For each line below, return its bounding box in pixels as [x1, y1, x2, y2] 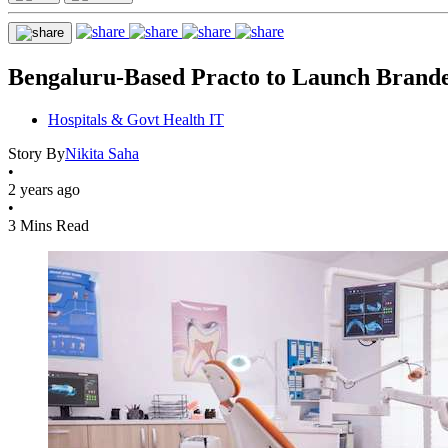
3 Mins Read [8, 216, 89, 234]
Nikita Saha [65, 144, 139, 162]
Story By [8, 144, 65, 162]
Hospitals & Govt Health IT [48, 110, 224, 128]
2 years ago [8, 180, 80, 198]
